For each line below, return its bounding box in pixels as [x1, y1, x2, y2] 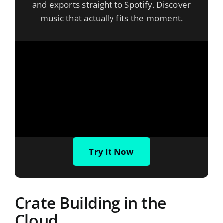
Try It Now [89, 146, 134, 158]
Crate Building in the [14, 192, 166, 214]
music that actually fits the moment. [40, 12, 183, 24]
